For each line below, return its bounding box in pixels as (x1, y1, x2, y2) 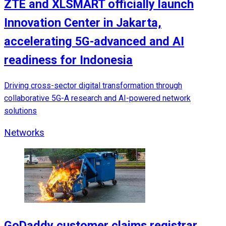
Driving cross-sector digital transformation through (4, 81, 182, 91)
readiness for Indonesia (4, 52, 133, 67)
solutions (4, 106, 37, 116)
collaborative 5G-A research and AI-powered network (4, 93, 191, 103)
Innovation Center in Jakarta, (4, 15, 161, 30)
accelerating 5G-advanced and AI (4, 34, 184, 48)
